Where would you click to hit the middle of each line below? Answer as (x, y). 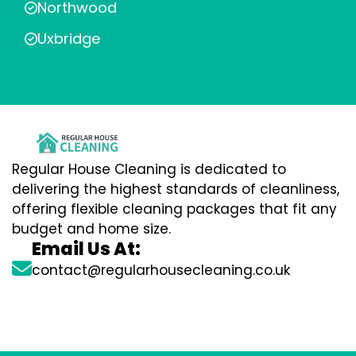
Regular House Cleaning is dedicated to (149, 170)
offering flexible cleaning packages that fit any (174, 209)
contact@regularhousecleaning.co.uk (161, 271)
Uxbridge (69, 39)
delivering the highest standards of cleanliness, (176, 190)
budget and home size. (91, 229)
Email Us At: (86, 250)
